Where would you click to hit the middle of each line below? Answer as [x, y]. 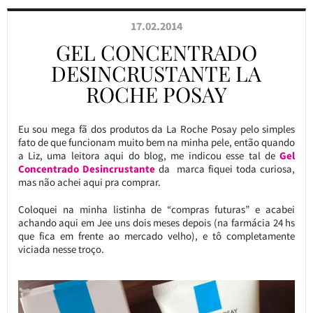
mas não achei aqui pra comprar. [89, 182]
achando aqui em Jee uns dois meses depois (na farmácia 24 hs [156, 223]
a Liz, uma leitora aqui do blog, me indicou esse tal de [149, 155]
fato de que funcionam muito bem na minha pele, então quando [156, 142]
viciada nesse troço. [61, 249]
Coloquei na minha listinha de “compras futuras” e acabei [156, 209]
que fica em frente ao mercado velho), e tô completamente [156, 236]
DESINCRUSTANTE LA [156, 73]
